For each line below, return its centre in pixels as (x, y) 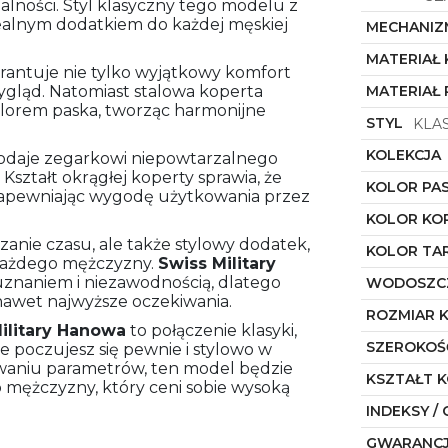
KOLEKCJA (403, 154)
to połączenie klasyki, (211, 330)
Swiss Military (217, 263)
